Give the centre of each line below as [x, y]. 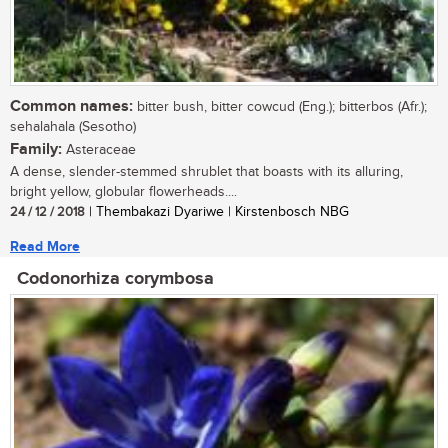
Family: [36, 150]
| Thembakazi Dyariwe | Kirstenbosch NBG [217, 212]
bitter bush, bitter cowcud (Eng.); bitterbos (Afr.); [280, 107]
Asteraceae [99, 150]
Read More [45, 247]
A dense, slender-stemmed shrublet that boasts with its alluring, [206, 172]
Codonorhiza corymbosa [115, 279]
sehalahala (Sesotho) [73, 127]
